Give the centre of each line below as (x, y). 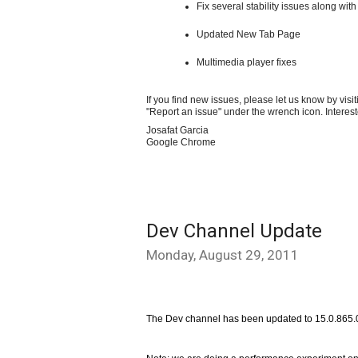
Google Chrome (181, 142)
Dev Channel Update (234, 231)
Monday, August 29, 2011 (223, 255)
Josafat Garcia (177, 130)
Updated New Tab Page (249, 34)
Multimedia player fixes (247, 62)
